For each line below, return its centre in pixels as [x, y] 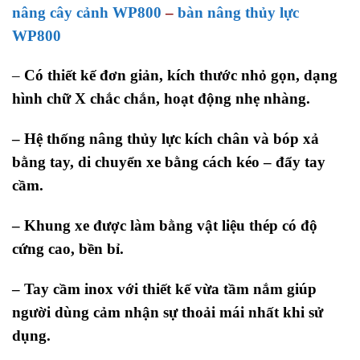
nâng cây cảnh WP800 [87, 12]
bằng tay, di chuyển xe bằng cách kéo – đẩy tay [169, 162]
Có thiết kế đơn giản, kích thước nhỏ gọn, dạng [181, 76]
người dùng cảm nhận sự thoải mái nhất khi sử [168, 312]
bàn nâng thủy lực [238, 12]
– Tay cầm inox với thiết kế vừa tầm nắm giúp [164, 288]
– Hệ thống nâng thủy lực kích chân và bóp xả [166, 139]
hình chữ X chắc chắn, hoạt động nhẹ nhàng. [161, 99]
